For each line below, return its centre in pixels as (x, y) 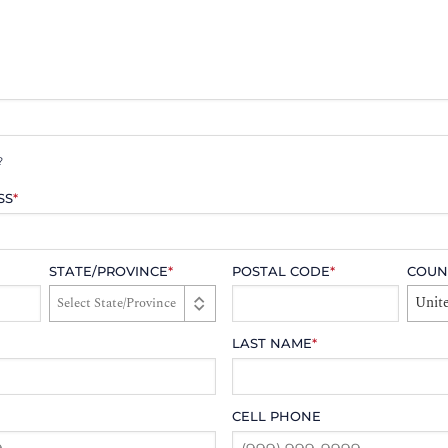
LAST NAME (272, 344)
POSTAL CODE (281, 271)
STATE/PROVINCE (108, 271)
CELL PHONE (277, 417)
